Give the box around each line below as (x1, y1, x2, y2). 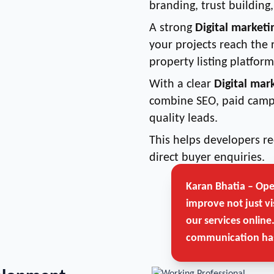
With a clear (149, 78, 214, 91)
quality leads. (149, 113, 218, 125)
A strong (149, 22, 195, 34)
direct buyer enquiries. (149, 152, 265, 164)
